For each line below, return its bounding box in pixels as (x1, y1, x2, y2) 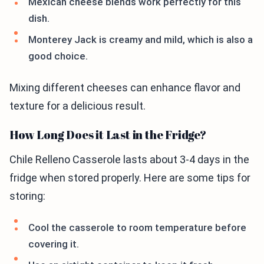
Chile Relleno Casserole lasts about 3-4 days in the (9, 153, 249, 166)
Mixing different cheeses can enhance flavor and (9, 81, 240, 94)
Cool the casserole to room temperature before (28, 222, 246, 233)
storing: (9, 190, 45, 202)
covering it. (28, 238, 79, 250)
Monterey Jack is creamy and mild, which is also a (28, 34, 253, 45)
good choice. (28, 50, 88, 62)
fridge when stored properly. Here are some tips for (9, 171, 250, 184)
